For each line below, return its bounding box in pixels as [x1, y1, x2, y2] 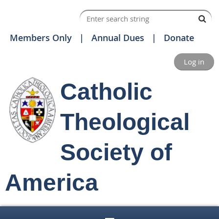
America [5, 170, 98, 196]
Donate [164, 32, 194, 44]
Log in [184, 57, 204, 66]
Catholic [60, 79, 153, 105]
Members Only [10, 32, 72, 44]
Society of [60, 139, 172, 165]
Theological [60, 109, 190, 135]
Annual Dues [91, 32, 144, 44]
